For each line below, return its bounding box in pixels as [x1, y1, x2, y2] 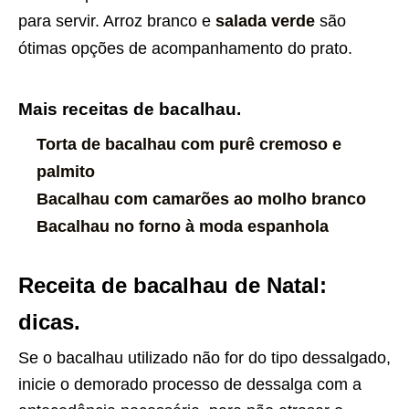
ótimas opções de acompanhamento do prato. [18, 39, 352, 58]
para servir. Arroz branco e [18, 12, 211, 31]
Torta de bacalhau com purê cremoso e [37, 135, 341, 154]
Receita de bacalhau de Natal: [18, 273, 327, 299]
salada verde [211, 12, 315, 31]
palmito [37, 163, 95, 182]
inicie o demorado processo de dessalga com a [18, 375, 362, 394]
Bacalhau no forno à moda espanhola [37, 217, 329, 236]
